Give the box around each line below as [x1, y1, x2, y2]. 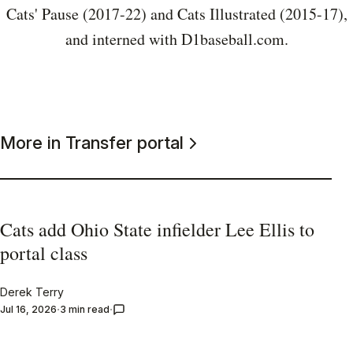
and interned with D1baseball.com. [65, 28, 288, 50]
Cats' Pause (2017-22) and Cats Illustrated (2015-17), [6, 3, 347, 25]
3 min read [60, 303, 110, 315]
